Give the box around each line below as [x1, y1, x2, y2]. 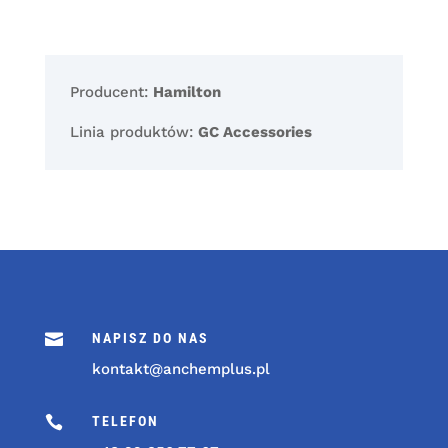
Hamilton [152, 83, 221, 102]
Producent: [69, 83, 153, 102]
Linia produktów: [69, 123, 198, 142]
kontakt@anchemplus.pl [91, 360, 270, 379]
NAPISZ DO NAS [91, 330, 209, 347]
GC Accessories [197, 123, 312, 142]
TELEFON [91, 413, 159, 430]
